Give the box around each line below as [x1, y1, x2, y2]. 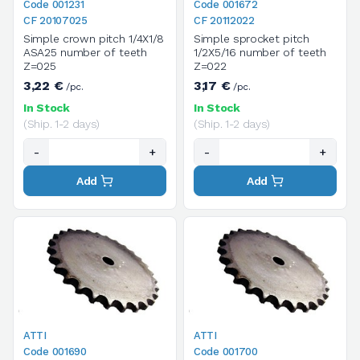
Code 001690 [23, 346, 87, 358]
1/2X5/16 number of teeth [194, 45, 326, 59]
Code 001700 [194, 346, 258, 358]
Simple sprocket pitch [194, 31, 309, 45]
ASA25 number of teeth [23, 45, 147, 59]
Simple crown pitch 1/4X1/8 [23, 31, 165, 45]
